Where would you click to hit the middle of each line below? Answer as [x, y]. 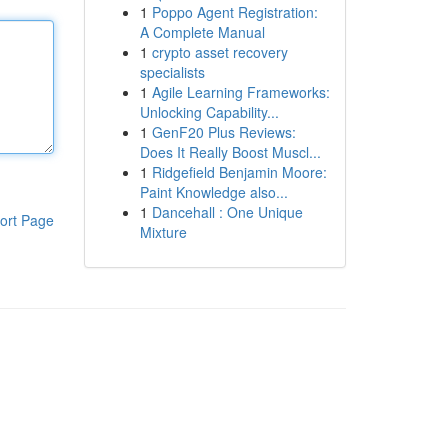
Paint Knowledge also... [213, 192]
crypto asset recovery [219, 52]
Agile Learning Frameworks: [240, 92]
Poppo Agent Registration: [234, 12]
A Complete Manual [202, 32]
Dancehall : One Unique [227, 212]
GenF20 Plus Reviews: [223, 132]
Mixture [163, 232]
